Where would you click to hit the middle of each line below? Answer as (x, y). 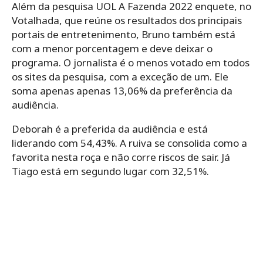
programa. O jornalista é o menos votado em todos (131, 62)
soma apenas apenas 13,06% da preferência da (122, 90)
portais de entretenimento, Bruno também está (124, 34)
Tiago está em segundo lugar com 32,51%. (110, 171)
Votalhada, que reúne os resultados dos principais (127, 20)
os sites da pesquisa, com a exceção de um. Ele (120, 76)
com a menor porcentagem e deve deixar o (112, 48)
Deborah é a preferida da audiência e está (110, 129)
